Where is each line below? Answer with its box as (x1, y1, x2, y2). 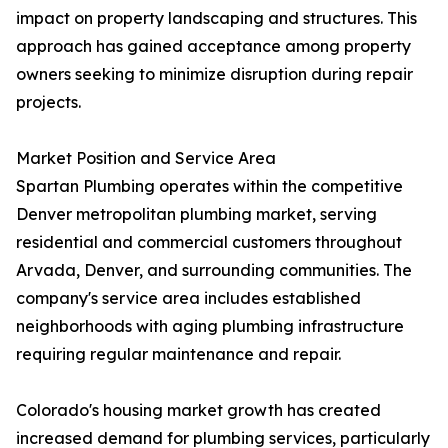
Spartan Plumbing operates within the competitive (16, 176, 403, 197)
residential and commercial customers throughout (16, 232, 402, 253)
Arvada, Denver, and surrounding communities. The (16, 260, 412, 281)
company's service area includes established (16, 288, 361, 309)
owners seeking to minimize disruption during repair (16, 64, 413, 85)
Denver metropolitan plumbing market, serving (16, 204, 377, 225)
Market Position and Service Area (16, 148, 276, 169)
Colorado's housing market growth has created (16, 400, 381, 421)
